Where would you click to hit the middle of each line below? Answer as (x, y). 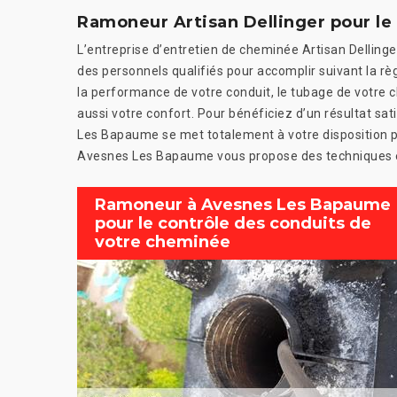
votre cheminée (163, 241)
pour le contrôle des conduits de (233, 223)
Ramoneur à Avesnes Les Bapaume (243, 204)
